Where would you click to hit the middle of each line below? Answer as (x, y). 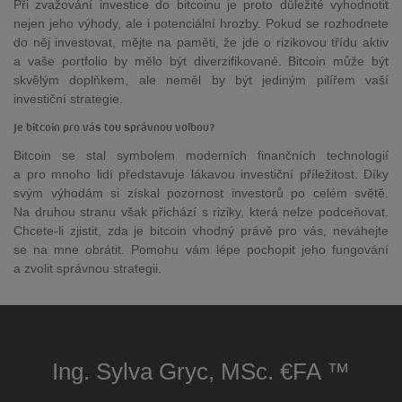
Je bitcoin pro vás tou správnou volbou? (114, 128)
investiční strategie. (68, 99)
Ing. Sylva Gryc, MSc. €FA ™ (201, 371)
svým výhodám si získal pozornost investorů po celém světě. (201, 193)
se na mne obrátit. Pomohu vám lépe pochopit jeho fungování (201, 249)
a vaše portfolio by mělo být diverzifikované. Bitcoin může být (201, 61)
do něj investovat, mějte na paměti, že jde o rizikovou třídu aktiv (201, 42)
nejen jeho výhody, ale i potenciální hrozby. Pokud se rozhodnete (201, 23)
